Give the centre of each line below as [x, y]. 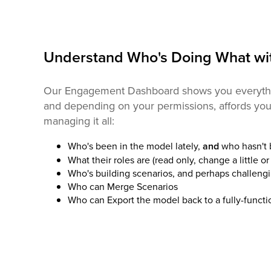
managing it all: [79, 120]
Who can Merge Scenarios [123, 186]
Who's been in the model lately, [135, 145]
